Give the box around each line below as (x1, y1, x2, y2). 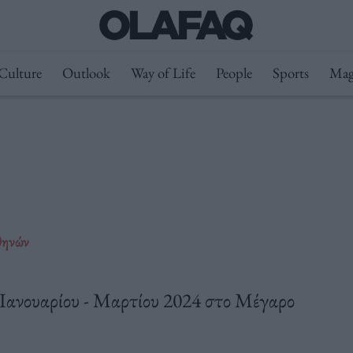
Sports (272, 63, 309, 83)
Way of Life (130, 63, 195, 83)
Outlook (61, 63, 110, 83)
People (215, 63, 252, 83)
